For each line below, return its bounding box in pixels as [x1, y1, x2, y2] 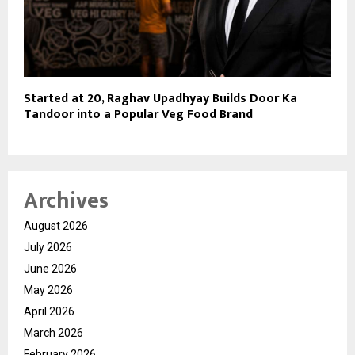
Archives [24, 182, 109, 220]
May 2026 [24, 284, 73, 297]
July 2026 [24, 241, 72, 254]
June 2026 [24, 262, 77, 276]
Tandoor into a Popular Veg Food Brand [24, 104, 253, 126]
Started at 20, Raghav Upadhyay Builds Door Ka [24, 88, 297, 110]
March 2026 [24, 326, 83, 340]
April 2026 [24, 305, 74, 319]
